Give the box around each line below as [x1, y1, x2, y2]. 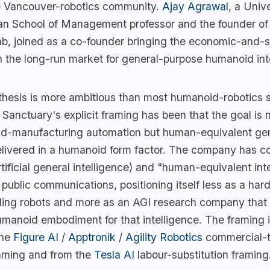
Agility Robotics [125, 231, 202, 244]
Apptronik [68, 231, 116, 244]
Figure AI [13, 231, 58, 244]
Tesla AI [94, 248, 134, 262]
